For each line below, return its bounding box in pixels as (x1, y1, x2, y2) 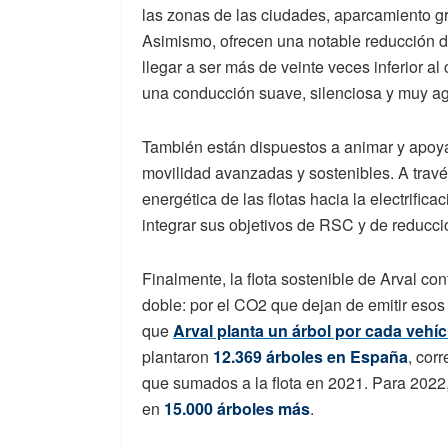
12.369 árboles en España (213, 344, 408, 368)
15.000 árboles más (164, 396, 310, 420)
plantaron (142, 344, 213, 368)
